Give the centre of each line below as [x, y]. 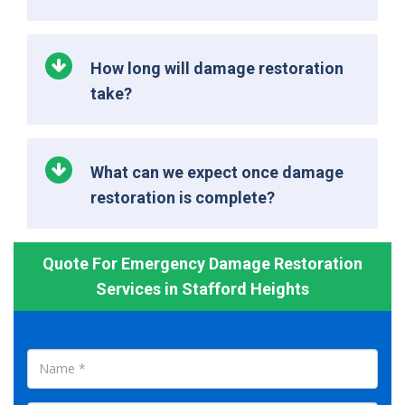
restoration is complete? [183, 197]
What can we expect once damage [217, 172]
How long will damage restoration [217, 68]
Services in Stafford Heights [202, 288]
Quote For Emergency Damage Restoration [202, 263]
